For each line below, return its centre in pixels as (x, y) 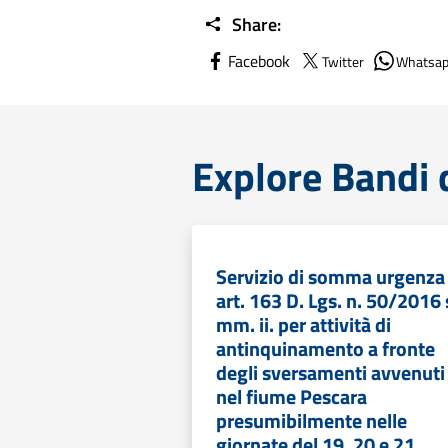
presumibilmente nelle (311, 420)
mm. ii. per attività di (303, 324)
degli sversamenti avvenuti (330, 372)
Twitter (343, 61)
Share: (254, 24)
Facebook (259, 61)
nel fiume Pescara (291, 396)
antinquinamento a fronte (325, 348)
